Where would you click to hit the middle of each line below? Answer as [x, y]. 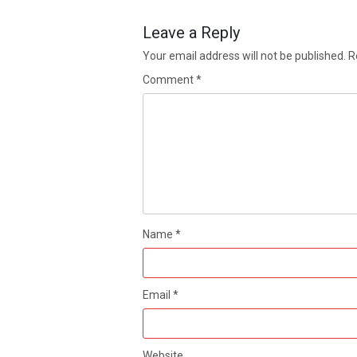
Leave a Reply [191, 33]
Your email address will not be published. [244, 56]
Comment [169, 80]
